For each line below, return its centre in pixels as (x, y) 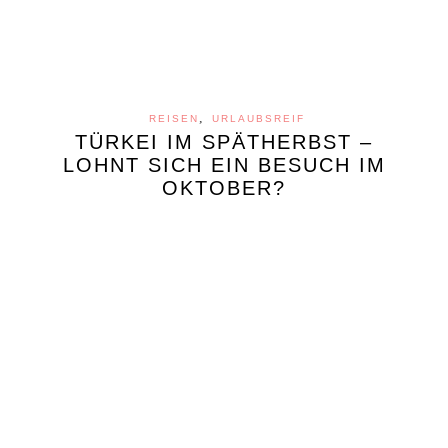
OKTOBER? (224, 187)
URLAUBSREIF (258, 118)
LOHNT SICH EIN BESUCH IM (224, 164)
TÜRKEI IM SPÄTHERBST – (224, 141)
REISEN (173, 118)
